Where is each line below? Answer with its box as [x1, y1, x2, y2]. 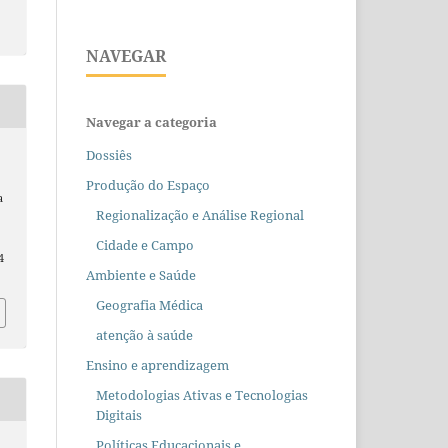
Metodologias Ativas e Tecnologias [95, 386, 308, 405]
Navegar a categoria [86, 112, 217, 131]
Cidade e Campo [95, 236, 194, 255]
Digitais [95, 406, 142, 425]
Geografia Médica [95, 296, 203, 315]
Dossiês [86, 146, 132, 165]
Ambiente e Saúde [86, 266, 196, 285]
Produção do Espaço [86, 176, 210, 195]
